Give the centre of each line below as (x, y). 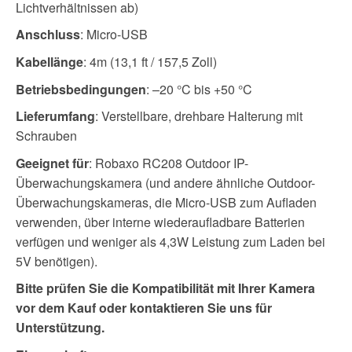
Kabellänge (49, 61)
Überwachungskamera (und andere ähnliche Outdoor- (165, 182)
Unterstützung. (60, 328)
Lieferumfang (55, 116)
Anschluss (48, 35)
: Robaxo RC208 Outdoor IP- (169, 163)
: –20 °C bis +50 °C (199, 89)
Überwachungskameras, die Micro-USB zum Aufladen (166, 202)
